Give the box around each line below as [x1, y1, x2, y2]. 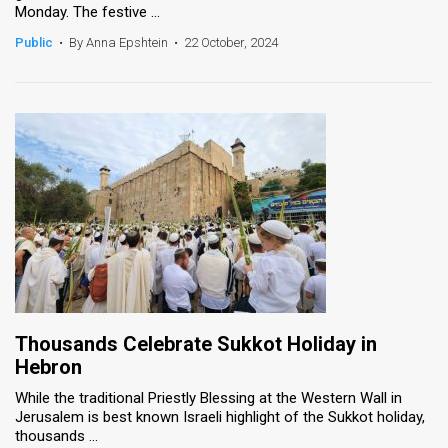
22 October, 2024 [184, 34, 278, 50]
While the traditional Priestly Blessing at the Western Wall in [15, 388, 402, 407]
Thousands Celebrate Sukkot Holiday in [15, 331, 377, 356]
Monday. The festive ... [15, 2, 160, 21]
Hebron [15, 354, 82, 379]
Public [15, 34, 53, 50]
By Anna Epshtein [69, 34, 168, 50]
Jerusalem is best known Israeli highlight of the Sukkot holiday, [15, 407, 425, 426]
